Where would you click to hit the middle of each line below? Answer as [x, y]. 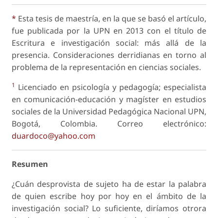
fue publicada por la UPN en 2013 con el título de [109, 31]
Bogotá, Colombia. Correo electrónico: [109, 124]
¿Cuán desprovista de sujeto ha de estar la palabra [109, 184]
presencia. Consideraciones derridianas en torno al [109, 55]
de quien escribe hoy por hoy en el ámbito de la [109, 196]
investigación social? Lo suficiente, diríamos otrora [109, 209]
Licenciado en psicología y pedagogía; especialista [111, 87]
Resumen [30, 164]
